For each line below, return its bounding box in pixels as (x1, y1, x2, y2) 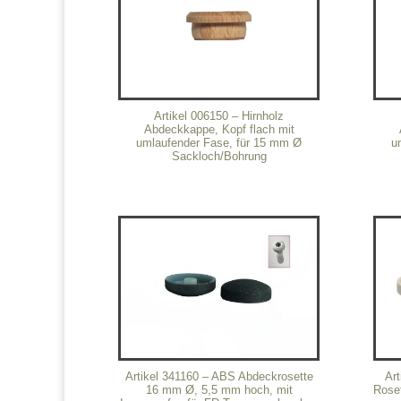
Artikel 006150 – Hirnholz (154, 108, 285, 123)
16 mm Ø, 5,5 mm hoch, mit (145, 382, 293, 397)
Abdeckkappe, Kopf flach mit (143, 122, 294, 136)
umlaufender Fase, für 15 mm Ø (136, 135, 303, 149)
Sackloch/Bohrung (171, 149, 267, 163)
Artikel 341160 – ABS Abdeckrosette (124, 369, 313, 383)
